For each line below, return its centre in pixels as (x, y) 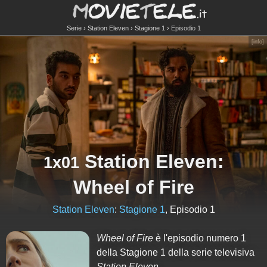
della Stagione (129, 252)
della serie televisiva (210, 252)
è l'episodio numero (197, 238)
